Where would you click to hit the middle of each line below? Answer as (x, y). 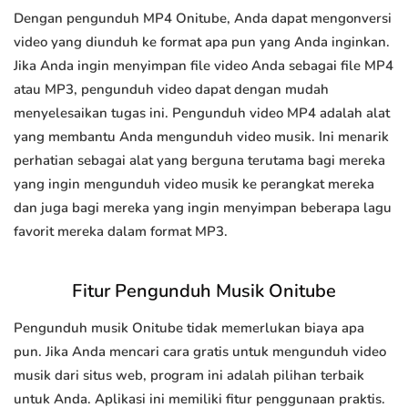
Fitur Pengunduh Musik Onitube (204, 291)
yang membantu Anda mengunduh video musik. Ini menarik (201, 137)
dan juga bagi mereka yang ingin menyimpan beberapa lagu (203, 208)
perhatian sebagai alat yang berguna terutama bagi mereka (199, 161)
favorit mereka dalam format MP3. (121, 232)
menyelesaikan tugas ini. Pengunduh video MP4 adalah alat (202, 113)
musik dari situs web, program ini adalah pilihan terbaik (189, 376)
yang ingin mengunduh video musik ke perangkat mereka (194, 184)
